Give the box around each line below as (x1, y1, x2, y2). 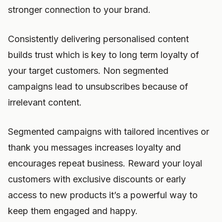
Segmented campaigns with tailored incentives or (8, 126, 209, 137)
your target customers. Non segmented (8, 65, 168, 76)
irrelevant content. (8, 97, 82, 108)
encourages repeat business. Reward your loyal (8, 158, 202, 168)
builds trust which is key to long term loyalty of (8, 50, 199, 60)
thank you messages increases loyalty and (8, 142, 181, 153)
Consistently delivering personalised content (8, 34, 189, 44)
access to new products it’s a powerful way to (8, 190, 198, 200)
